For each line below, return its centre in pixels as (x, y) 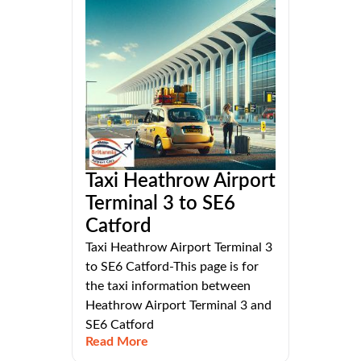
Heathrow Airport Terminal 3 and (178, 305)
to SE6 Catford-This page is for (172, 266)
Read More (117, 341)
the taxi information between (168, 286)
